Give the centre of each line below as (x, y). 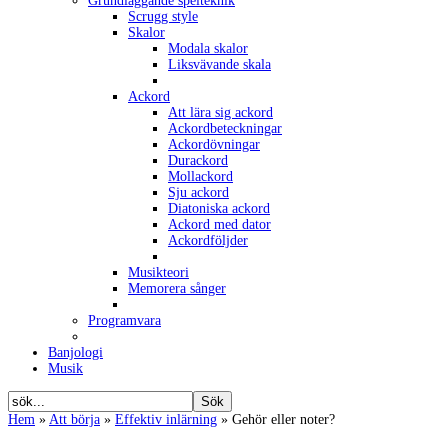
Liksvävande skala (219, 64)
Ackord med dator (219, 224)
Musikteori (158, 272)
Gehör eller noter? (283, 419)
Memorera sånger (177, 288)
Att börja (74, 419)
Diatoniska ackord (219, 208)
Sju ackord (198, 192)
